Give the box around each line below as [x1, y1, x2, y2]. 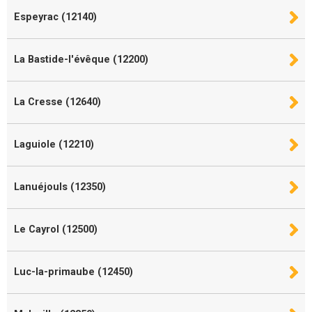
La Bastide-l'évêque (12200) [14, 53, 148, 65]
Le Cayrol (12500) [14, 223, 97, 235]
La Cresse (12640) [14, 95, 101, 108]
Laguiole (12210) [14, 138, 94, 150]
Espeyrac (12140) [14, 10, 97, 23]
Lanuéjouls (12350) [14, 180, 106, 193]
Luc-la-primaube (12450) [14, 265, 133, 278]
